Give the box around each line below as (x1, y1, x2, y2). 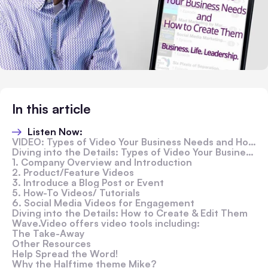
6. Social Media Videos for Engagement (12, 197, 194, 209)
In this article (12, 100, 90, 117)
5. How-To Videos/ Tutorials (12, 187, 140, 199)
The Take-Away (12, 227, 84, 239)
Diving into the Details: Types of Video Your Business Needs (12, 146, 246, 158)
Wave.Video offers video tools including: (12, 217, 200, 229)
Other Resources (12, 237, 91, 249)
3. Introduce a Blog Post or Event (12, 176, 164, 188)
